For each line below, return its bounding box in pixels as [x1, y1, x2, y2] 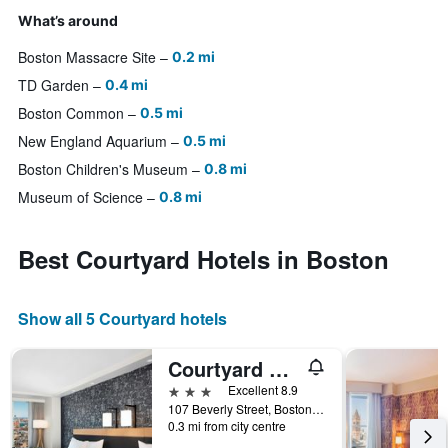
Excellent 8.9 [228, 381, 298, 399]
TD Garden [18, 75, 89, 96]
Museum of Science [18, 187, 143, 208]
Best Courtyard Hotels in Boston [18, 242, 389, 277]
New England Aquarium [18, 131, 167, 152]
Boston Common [18, 103, 124, 124]
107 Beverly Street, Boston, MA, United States [312, 400, 324, 418]
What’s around [18, 12, 118, 30]
